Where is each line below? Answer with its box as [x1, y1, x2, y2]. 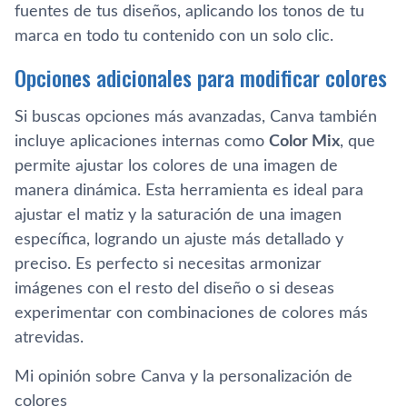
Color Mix [269, 133, 340, 150]
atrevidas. [15, 329, 84, 346]
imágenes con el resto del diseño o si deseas [15, 280, 334, 297]
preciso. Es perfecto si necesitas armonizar [15, 255, 322, 273]
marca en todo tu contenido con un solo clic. [15, 27, 333, 45]
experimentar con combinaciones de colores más [15, 304, 368, 322]
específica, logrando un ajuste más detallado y [15, 231, 343, 248]
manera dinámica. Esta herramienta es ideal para [15, 182, 363, 199]
